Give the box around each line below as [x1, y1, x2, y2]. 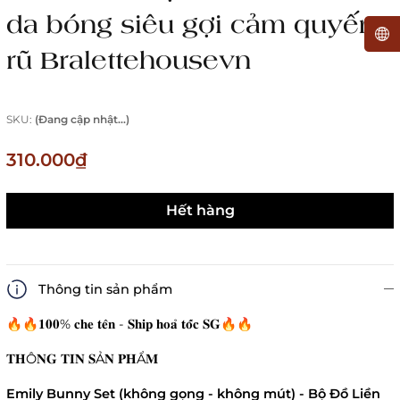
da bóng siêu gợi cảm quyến [6, 7, 375, 40]
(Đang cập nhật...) [35, 112, 129, 127]
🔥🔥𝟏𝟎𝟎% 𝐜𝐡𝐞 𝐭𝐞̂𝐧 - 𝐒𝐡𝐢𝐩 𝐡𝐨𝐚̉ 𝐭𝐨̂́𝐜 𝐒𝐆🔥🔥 [6, 316, 253, 333]
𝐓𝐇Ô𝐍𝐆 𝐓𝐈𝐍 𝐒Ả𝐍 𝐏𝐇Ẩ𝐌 [6, 351, 158, 368]
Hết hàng [165, 202, 235, 220]
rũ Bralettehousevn [6, 43, 251, 76]
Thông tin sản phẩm [38, 281, 172, 298]
